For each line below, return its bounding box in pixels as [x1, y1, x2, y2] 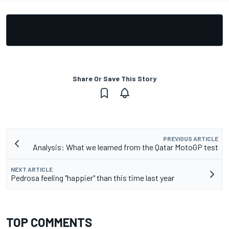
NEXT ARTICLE [11, 166, 53, 173]
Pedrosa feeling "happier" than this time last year [11, 173, 174, 183]
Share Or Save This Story [73, 74, 156, 83]
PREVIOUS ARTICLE [163, 135, 218, 143]
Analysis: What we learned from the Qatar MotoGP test [33, 142, 218, 152]
